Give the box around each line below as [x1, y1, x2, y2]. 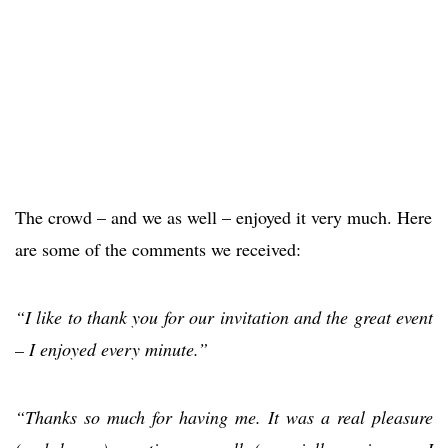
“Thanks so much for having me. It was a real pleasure [15, 404, 433, 429]
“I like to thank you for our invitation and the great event [15, 304, 433, 329]
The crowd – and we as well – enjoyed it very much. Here [15, 204, 432, 229]
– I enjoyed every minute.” [15, 336, 208, 361]
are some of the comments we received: [15, 236, 301, 261]
